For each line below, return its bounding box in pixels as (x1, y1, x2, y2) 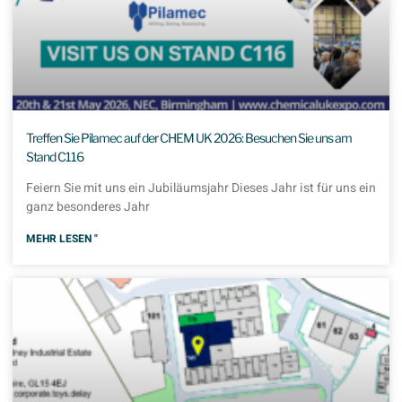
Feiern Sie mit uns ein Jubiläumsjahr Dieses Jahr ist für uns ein (26, 179, 376, 198)
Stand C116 (26, 149, 83, 165)
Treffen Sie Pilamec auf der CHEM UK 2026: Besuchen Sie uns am (26, 130, 352, 146)
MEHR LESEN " (26, 231, 98, 248)
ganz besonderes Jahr (26, 197, 150, 217)
